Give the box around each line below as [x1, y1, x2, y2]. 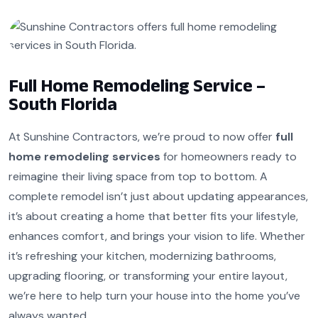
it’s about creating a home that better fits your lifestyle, [9, 208, 298, 224]
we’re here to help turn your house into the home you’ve [9, 287, 300, 303]
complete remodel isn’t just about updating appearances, [9, 188, 308, 204]
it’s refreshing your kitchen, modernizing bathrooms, [9, 248, 276, 263]
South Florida [9, 93, 117, 114]
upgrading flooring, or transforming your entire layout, [9, 268, 287, 283]
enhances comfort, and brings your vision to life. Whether [9, 228, 305, 243]
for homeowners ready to [160, 148, 297, 164]
